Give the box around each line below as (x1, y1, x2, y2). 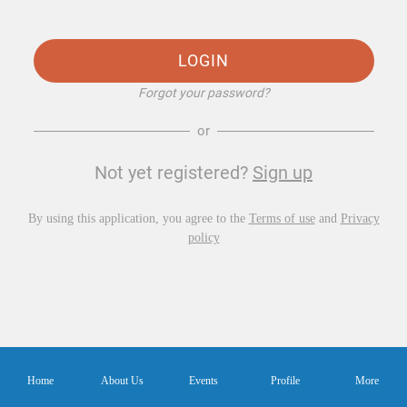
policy (187, 231, 220, 245)
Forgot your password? (137, 85, 270, 101)
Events (188, 374, 218, 387)
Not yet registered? (94, 162, 253, 184)
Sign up (253, 162, 313, 184)
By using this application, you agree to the (27, 212, 249, 226)
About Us (100, 374, 144, 387)
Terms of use (248, 212, 315, 226)
